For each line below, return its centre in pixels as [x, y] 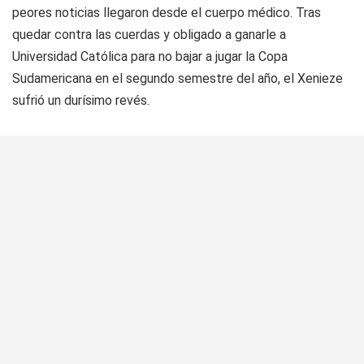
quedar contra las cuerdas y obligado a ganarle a [149, 34]
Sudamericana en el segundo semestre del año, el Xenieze [178, 78]
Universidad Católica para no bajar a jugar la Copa [150, 56]
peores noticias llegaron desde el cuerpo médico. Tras [167, 12]
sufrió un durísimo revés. [81, 100]
